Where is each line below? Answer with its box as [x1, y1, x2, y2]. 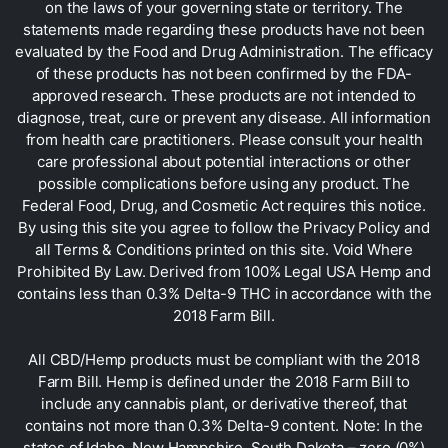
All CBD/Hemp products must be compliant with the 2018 [28, 350, 420, 370]
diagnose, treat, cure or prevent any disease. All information [17, 108, 431, 128]
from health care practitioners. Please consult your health [25, 130, 423, 150]
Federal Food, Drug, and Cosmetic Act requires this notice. [22, 196, 426, 216]
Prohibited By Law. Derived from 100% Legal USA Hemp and [17, 262, 431, 282]
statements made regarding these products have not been [22, 20, 426, 40]
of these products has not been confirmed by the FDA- [35, 64, 413, 84]
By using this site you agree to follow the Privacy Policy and [18, 218, 430, 238]
